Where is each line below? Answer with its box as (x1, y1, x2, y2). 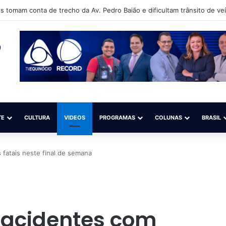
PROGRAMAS (99, 114, 135, 121)
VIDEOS (64, 114, 85, 121)
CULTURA (24, 114, 50, 121)
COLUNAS (155, 114, 182, 121)
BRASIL (202, 114, 221, 121)
